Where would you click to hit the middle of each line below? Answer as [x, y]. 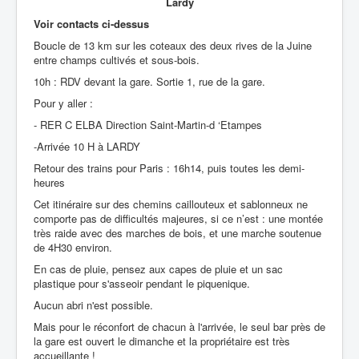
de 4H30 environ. [73, 247]
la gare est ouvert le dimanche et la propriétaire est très [162, 341]
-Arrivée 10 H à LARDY [87, 146]
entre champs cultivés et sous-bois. [117, 59]
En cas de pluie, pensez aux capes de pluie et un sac [158, 268]
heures [49, 182]
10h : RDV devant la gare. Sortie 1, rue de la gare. [149, 81]
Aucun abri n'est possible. [93, 305]
